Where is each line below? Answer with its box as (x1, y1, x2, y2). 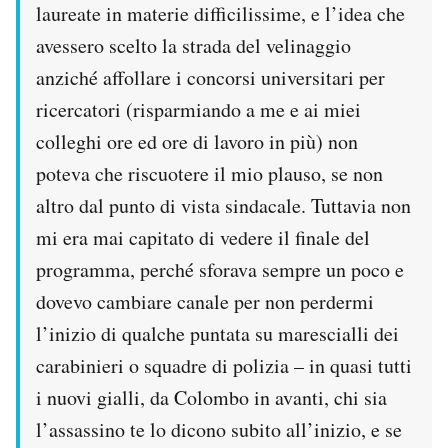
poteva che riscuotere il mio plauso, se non (36, 160, 383, 188)
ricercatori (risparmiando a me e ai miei (36, 96, 361, 124)
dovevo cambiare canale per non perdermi (36, 288, 374, 316)
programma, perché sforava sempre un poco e (36, 256, 404, 284)
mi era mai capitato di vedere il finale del (36, 224, 370, 252)
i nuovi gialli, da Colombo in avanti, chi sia (36, 384, 387, 412)
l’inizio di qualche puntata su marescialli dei (36, 320, 399, 348)
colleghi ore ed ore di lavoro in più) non (36, 128, 358, 156)
